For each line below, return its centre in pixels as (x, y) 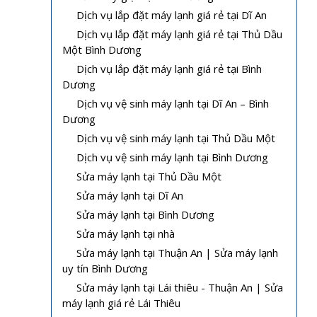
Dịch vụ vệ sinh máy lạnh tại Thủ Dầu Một (176, 138)
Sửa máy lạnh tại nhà (126, 233)
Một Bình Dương (102, 49)
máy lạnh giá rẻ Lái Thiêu (121, 302)
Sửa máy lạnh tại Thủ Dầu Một (149, 176)
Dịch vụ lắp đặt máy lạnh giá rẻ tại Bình (169, 68)
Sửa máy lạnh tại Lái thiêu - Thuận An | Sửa (180, 287)
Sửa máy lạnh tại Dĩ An (130, 195)
